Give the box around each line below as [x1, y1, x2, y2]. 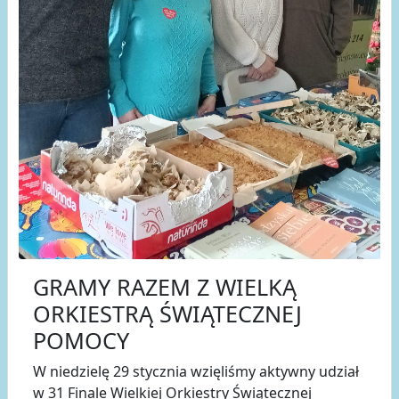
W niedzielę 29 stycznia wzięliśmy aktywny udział [33, 361, 359, 381]
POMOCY [33, 324, 129, 355]
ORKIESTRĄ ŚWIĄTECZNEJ [33, 297, 302, 329]
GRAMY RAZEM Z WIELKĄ [33, 271, 297, 302]
